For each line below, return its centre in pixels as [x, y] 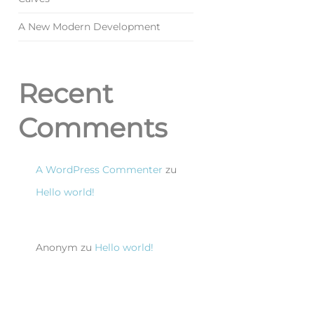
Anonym [57, 248]
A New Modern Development [89, 26]
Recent [66, 93]
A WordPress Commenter [99, 169]
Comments [93, 127]
